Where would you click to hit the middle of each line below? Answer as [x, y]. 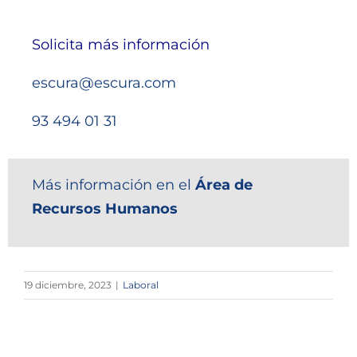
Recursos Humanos [104, 209]
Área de [224, 185]
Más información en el [113, 185]
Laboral [141, 284]
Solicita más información [120, 44]
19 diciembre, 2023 [68, 284]
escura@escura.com [104, 82]
